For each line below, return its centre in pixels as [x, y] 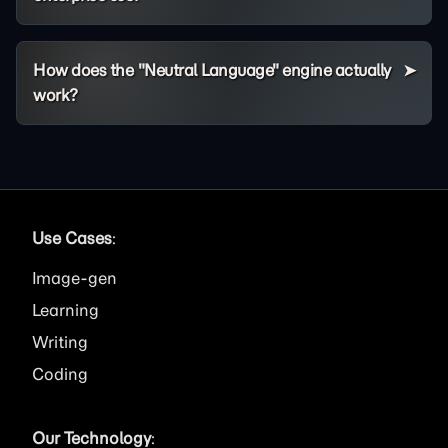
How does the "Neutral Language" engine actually [212, 70]
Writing [60, 342]
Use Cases [72, 238]
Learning [65, 310]
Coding [60, 374]
